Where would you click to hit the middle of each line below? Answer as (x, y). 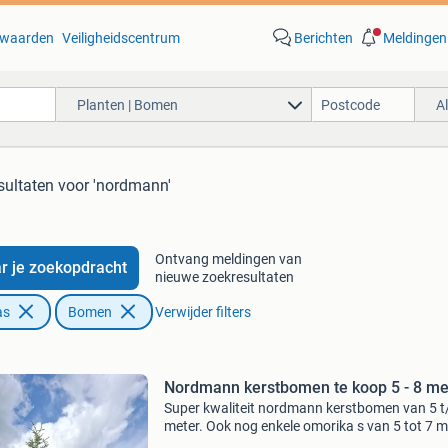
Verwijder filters (202, 312)
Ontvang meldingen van (228, 259)
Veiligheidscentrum (120, 38)
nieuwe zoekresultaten (224, 277)
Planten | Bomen (127, 104)
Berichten (323, 38)
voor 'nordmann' (114, 185)
